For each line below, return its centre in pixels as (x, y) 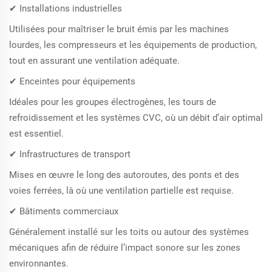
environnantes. (39, 264)
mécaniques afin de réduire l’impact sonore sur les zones (125, 248)
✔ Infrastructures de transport (70, 155)
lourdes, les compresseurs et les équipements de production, (133, 45)
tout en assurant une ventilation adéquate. (94, 61)
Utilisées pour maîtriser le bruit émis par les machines (119, 29)
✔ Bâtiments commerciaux (64, 212)
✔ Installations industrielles (66, 9)
